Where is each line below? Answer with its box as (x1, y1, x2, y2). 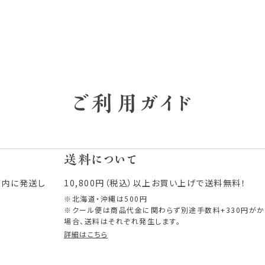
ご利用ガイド (72, 92, 193, 115)
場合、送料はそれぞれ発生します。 (64, 216, 180, 227)
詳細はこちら (64, 229, 108, 240)
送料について (64, 153, 137, 167)
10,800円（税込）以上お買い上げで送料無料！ (64, 177, 246, 189)
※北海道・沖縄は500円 (64, 193, 147, 204)
